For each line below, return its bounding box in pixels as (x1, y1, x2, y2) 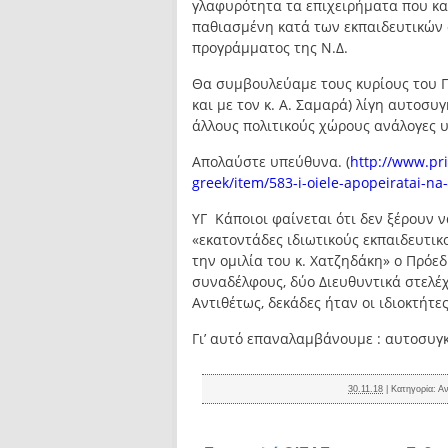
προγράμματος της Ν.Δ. (192, 38, 348, 57)
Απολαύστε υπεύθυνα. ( (192, 152, 350, 171)
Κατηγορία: (391, 384, 439, 394)
